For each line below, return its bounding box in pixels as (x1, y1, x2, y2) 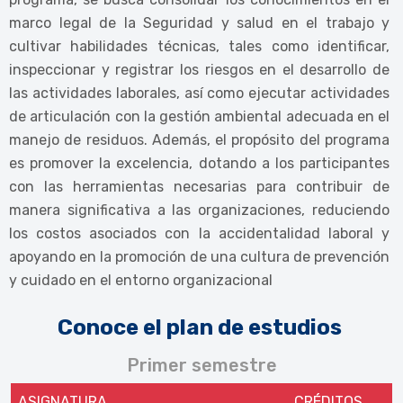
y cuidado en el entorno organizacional (9, 272, 273, 289)
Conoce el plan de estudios (57, 315, 342, 340)
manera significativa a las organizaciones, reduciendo (9, 201, 390, 219)
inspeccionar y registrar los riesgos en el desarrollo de (9, 61, 390, 78)
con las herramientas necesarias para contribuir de (9, 178, 390, 195)
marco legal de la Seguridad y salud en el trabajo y (9, 14, 390, 31)
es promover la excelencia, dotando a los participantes (9, 155, 390, 172)
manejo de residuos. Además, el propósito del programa (9, 131, 390, 148)
